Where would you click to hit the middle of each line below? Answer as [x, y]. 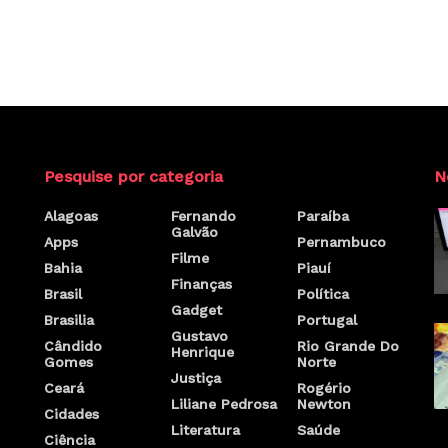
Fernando [203, 216]
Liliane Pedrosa [223, 404]
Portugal [327, 320]
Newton [324, 404]
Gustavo [199, 336]
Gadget [196, 310]
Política [323, 294]
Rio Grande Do [348, 346]
